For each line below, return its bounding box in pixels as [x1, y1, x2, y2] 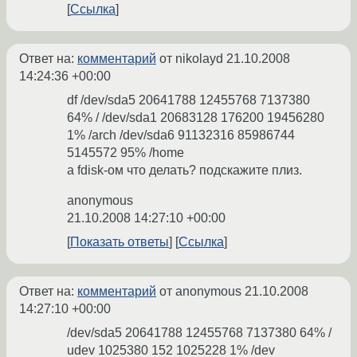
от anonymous [156, 284, 245, 299]
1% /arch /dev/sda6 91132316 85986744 [67, 128, 295, 143]
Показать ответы [70, 235, 169, 249]
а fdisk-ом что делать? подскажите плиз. [67, 163, 302, 178]
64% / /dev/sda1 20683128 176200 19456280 [67, 111, 324, 125]
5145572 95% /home [67, 146, 184, 160]
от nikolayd [156, 52, 226, 66]
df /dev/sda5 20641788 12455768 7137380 [67, 93, 310, 108]
